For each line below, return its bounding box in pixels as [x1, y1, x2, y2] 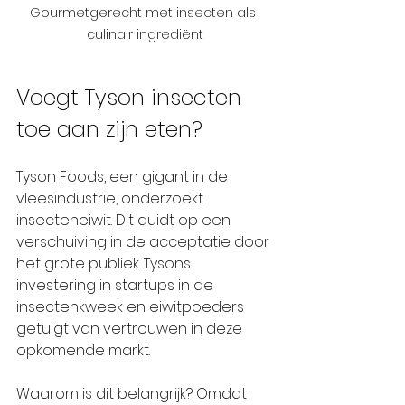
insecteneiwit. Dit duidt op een [16, 209, 234, 231]
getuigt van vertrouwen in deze [16, 317, 246, 339]
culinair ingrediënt [86, 24, 203, 43]
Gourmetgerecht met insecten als [30, 3, 259, 22]
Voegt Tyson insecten [16, 81, 248, 112]
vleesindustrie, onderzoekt [16, 187, 207, 209]
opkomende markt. [16, 339, 150, 361]
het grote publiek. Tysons [16, 252, 194, 274]
